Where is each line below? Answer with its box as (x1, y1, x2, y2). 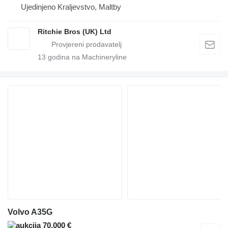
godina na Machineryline (46, 53, 127, 62)
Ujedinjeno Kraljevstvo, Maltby (21, 3, 121, 12)
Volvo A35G (8, 208, 52, 217)
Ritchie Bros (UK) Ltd (38, 27, 111, 36)
